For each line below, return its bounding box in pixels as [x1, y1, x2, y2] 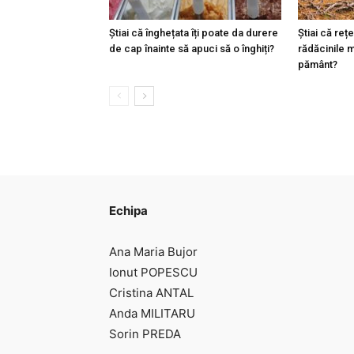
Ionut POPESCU [109, 265, 198, 280]
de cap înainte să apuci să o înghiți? [109, 43, 274, 55]
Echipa [109, 203, 148, 218]
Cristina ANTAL [109, 285, 194, 300]
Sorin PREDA [109, 326, 181, 341]
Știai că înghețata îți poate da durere [109, 27, 278, 39]
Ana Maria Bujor [109, 244, 198, 259]
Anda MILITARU [109, 306, 195, 321]
